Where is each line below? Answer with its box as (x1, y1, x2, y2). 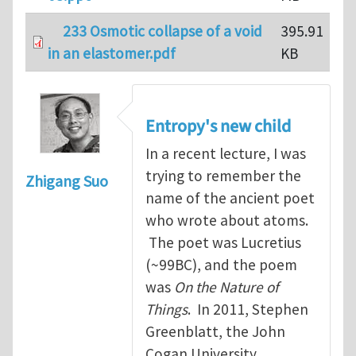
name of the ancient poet (145, 188, 315, 207)
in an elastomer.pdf (48, 44, 176, 64)
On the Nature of (174, 277, 279, 296)
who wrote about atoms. (145, 210, 308, 230)
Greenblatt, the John (145, 321, 285, 341)
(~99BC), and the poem (145, 254, 297, 274)
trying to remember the (145, 165, 301, 185)
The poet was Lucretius (145, 232, 301, 252)
